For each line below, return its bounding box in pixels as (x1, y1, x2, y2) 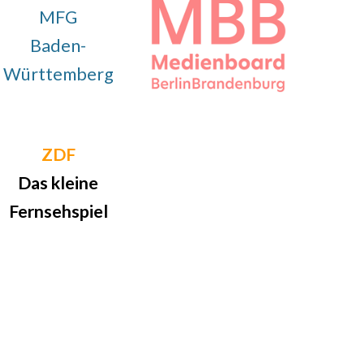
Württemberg (2, 63, 114, 84)
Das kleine (18, 172, 99, 193)
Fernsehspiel (8, 201, 108, 222)
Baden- (30, 35, 87, 56)
